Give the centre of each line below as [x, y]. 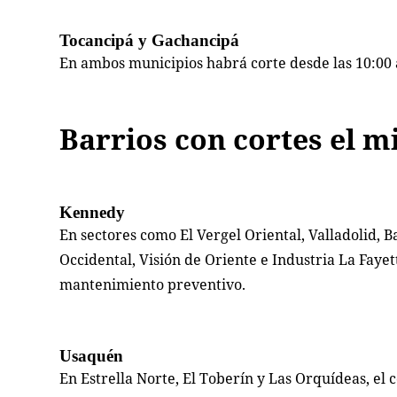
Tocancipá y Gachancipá [150, 41]
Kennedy [93, 213]
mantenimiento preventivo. [153, 285]
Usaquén [92, 356]
